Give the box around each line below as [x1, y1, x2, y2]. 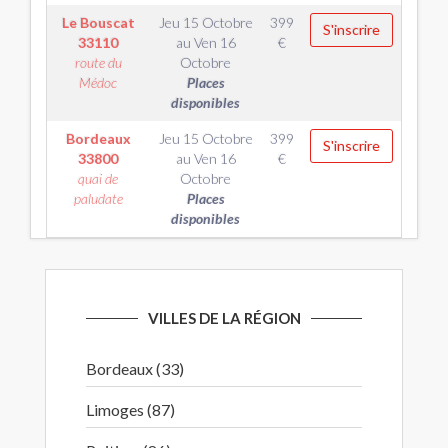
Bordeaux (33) [86, 359, 184, 378]
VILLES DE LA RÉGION [147, 309, 301, 327]
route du [74, 54, 122, 71]
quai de [78, 170, 118, 187]
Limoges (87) [86, 400, 175, 419]
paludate [73, 190, 123, 207]
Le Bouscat [61, 14, 135, 31]
